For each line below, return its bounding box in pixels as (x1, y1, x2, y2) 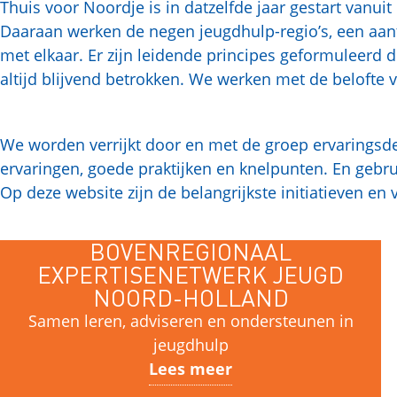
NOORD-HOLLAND (92, 283, 289, 312)
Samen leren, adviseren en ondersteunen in (27, 310, 354, 331)
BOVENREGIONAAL (90, 237, 292, 266)
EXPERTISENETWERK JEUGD (37, 260, 345, 289)
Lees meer (149, 358, 233, 379)
